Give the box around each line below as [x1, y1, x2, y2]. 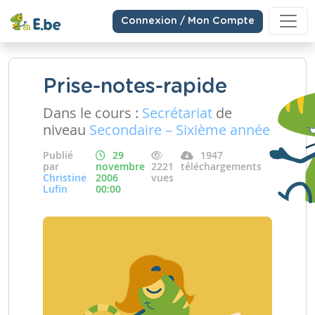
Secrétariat [142, 103, 212, 122]
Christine [43, 171, 86, 184]
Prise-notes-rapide [43, 77, 227, 97]
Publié [43, 148, 73, 162]
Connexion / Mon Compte [121, 15, 255, 26]
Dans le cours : [43, 103, 142, 122]
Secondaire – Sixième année [89, 120, 270, 139]
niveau [43, 120, 89, 139]
